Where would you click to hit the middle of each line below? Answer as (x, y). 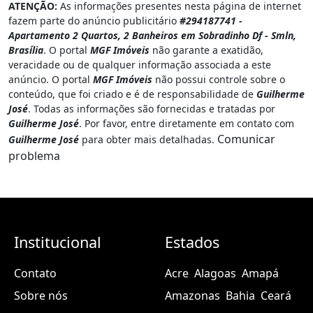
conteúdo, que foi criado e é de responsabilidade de (132, 94)
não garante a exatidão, (206, 50)
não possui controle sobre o (219, 80)
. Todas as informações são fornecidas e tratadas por (152, 109)
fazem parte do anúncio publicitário (94, 21)
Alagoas (215, 274)
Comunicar (246, 139)
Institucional (58, 242)
